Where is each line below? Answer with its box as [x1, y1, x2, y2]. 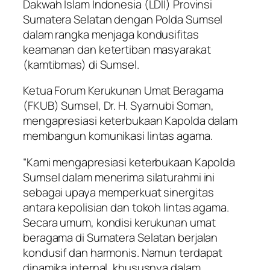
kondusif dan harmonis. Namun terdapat [23, 244, 223, 260]
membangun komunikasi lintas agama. [23, 128, 213, 144]
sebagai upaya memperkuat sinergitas [23, 184, 214, 200]
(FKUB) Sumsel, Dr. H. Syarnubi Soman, [23, 98, 215, 114]
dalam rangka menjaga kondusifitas [23, 26, 199, 42]
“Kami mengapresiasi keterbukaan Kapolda [23, 154, 236, 170]
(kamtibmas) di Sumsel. [23, 56, 139, 72]
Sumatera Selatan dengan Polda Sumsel [23, 11, 223, 27]
